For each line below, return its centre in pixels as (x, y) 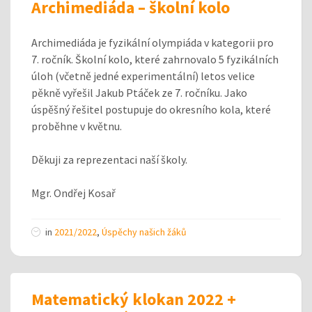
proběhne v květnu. (77, 126)
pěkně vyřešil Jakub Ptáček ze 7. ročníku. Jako (139, 92)
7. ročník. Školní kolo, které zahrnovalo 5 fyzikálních (155, 59)
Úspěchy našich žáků (144, 232)
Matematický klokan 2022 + (134, 299)
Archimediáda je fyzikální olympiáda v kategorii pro (153, 42)
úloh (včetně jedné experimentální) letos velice (143, 76)
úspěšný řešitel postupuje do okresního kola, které (151, 109)
